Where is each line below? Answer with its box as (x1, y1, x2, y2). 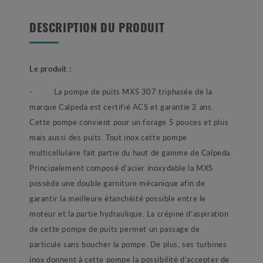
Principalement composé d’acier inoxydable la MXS (29, 162, 213, 174)
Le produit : (29, 63, 72, 75)
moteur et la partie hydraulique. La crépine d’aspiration (29, 208, 229, 220)
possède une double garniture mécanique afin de (29, 177, 205, 189)
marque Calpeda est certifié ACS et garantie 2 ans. (29, 101, 214, 113)
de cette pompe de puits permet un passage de (29, 223, 200, 235)
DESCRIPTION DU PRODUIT (29, 23, 165, 36)
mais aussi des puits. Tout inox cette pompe (29, 131, 187, 143)
